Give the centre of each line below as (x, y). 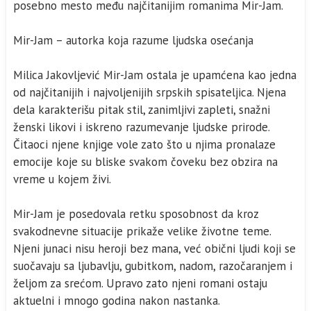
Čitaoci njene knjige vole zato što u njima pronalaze (144, 144)
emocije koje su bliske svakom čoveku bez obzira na (145, 162)
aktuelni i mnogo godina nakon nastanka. (117, 301)
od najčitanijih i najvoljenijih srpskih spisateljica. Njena (150, 92)
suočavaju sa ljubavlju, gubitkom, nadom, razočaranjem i (153, 266)
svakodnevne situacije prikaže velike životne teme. (142, 231)
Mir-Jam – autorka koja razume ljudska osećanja (133, 40)
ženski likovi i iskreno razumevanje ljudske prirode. (142, 127)
